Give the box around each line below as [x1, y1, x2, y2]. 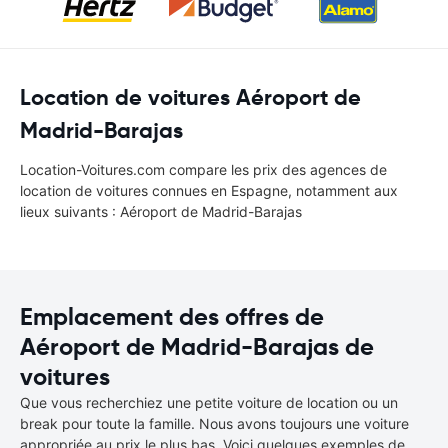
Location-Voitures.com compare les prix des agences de [20, 161, 387, 178]
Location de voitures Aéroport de [20, 84, 361, 111]
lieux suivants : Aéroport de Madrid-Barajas [20, 203, 302, 220]
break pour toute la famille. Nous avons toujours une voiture [20, 415, 409, 432]
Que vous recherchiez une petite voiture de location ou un [20, 394, 398, 411]
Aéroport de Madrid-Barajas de [20, 332, 374, 362]
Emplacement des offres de [20, 302, 324, 332]
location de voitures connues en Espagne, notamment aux [20, 182, 398, 199]
